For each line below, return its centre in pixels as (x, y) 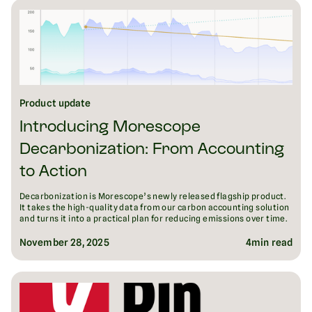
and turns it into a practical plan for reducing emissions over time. (154, 219)
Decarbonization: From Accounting (152, 150)
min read (272, 243)
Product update (55, 103)
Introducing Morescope (110, 128)
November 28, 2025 (64, 243)
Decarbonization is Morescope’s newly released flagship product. (153, 196)
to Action (53, 173)
